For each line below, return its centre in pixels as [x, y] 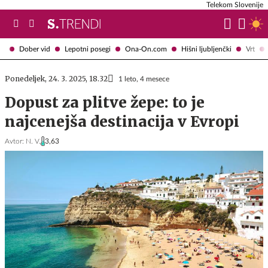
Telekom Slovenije [235, 5]
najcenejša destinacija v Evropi [122, 122]
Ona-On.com [146, 49]
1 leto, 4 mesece [144, 79]
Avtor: [14, 141]
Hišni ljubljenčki [206, 49]
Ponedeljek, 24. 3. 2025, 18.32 [56, 79]
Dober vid [35, 49]
